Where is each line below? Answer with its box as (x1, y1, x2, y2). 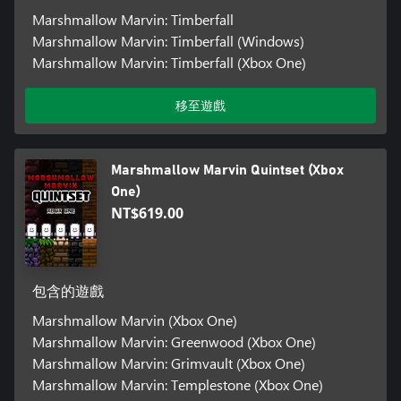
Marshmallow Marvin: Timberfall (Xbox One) (31, 52, 306, 72)
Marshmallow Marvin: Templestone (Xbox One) (31, 374, 323, 394)
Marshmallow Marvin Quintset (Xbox (110, 162, 344, 177)
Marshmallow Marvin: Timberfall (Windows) (31, 30, 304, 50)
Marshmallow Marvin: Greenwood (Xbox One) (31, 331, 316, 351)
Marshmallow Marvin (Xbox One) (31, 310, 237, 329)
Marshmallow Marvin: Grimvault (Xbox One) (31, 353, 305, 372)
